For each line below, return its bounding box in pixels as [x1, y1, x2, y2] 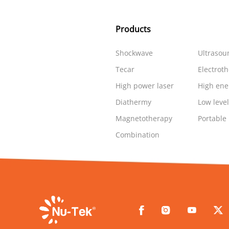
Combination [115, 130, 159, 140]
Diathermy [115, 97, 151, 107]
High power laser [115, 81, 174, 90]
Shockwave [115, 48, 153, 58]
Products [115, 24, 151, 35]
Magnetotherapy [115, 113, 172, 123]
